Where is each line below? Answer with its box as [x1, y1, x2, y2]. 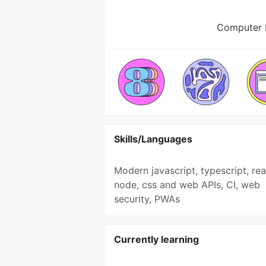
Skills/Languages [114, 133, 192, 145]
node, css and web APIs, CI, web [114, 179, 260, 191]
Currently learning [114, 233, 199, 245]
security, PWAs [114, 193, 180, 205]
